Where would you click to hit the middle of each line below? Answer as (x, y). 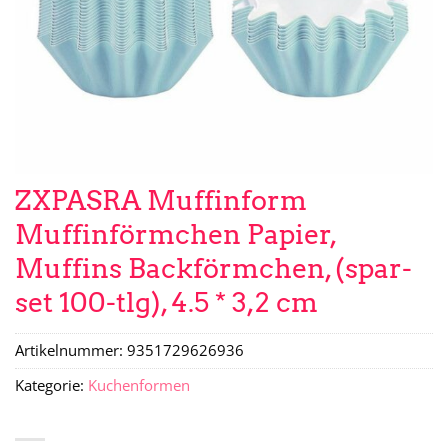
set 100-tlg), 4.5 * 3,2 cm (166, 302)
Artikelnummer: (71, 351)
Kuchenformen (139, 386)
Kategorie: (51, 386)
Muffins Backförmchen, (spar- (213, 268)
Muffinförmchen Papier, (175, 234)
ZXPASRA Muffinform (161, 200)
